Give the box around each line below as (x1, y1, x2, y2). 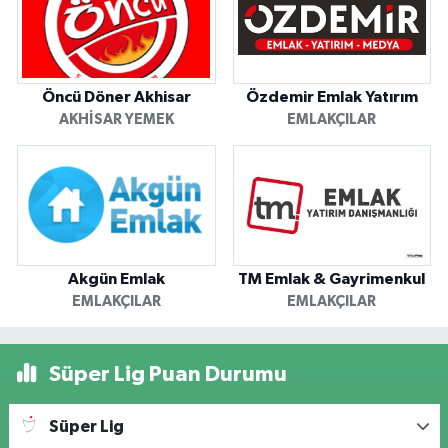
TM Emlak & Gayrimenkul (238, 271, 426, 288)
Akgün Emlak (67, 271, 165, 288)
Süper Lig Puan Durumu (44, 363, 287, 386)
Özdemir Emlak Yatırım (245, 88, 418, 105)
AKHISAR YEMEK (58, 112, 174, 128)
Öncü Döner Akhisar (41, 88, 191, 105)
